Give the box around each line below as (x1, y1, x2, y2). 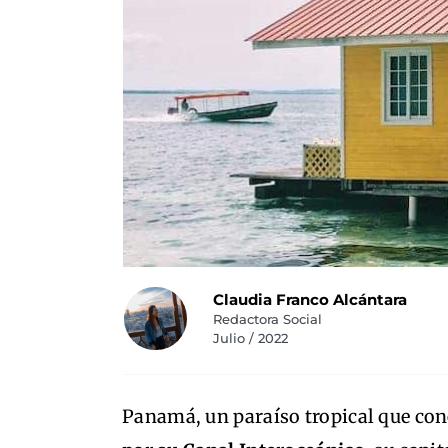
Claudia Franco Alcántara (212, 290, 407, 309)
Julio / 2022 (212, 330, 288, 346)
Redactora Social (212, 311, 322, 327)
